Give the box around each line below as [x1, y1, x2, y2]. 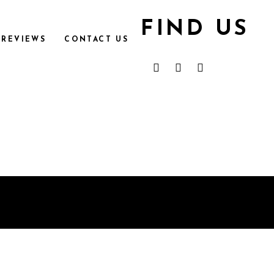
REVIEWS [1, 35, 46, 43]
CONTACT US [64, 35, 129, 43]
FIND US [141, 19, 250, 40]
